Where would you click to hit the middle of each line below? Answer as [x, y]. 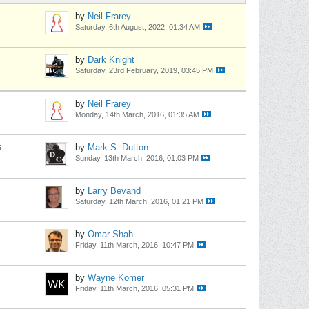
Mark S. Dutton [118, 147]
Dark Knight [111, 60]
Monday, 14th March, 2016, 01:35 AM [137, 114]
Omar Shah [110, 234]
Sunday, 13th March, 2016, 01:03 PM [137, 158]
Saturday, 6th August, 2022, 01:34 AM [138, 27]
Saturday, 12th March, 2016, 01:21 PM [139, 201]
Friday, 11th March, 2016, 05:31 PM [134, 288]
